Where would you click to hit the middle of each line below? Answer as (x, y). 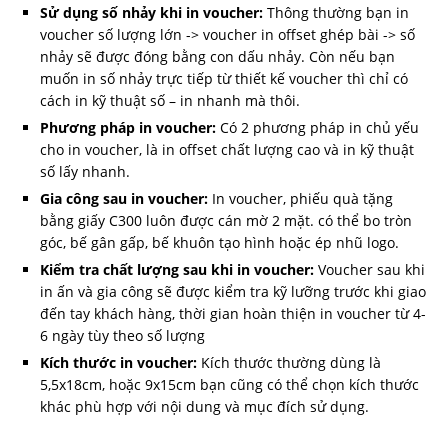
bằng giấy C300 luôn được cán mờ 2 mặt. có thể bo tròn (226, 221)
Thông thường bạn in (336, 13)
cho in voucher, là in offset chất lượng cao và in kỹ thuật (227, 150)
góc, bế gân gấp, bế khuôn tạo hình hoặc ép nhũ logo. (219, 243)
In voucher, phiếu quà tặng (300, 199)
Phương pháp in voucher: (128, 128)
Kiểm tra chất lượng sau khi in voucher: (177, 270)
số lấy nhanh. (85, 172)
